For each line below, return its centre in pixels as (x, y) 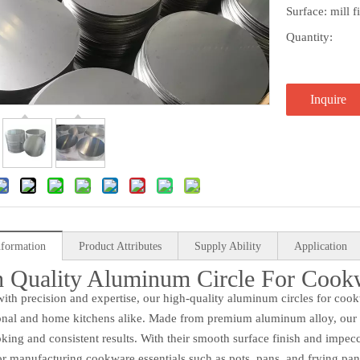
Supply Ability (228, 246)
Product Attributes (120, 246)
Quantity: (309, 37)
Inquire (328, 99)
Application (321, 246)
